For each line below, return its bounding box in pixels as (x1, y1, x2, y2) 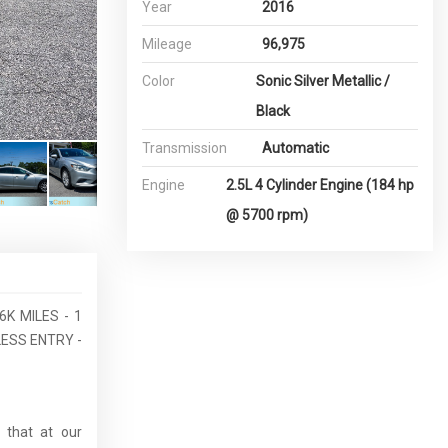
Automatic (262, 140, 329, 156)
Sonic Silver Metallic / (255, 73, 390, 89)
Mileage (142, 36, 192, 52)
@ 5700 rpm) (226, 207, 309, 223)
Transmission (142, 140, 227, 156)
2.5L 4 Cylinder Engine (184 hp (226, 177, 415, 193)
